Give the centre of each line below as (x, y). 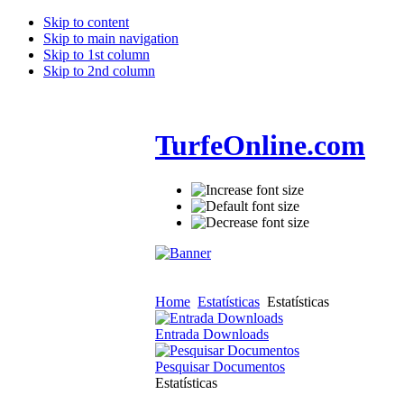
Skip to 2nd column (99, 71)
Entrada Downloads (212, 334)
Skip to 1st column (96, 55)
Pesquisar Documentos (220, 366)
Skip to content (86, 22)
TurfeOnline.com (260, 146)
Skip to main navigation (111, 38)
